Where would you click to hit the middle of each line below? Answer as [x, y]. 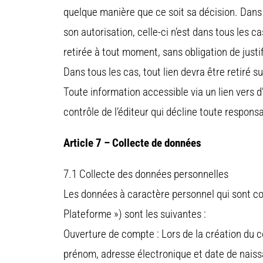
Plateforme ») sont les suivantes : [135, 214]
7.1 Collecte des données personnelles [146, 174]
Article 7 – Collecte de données [132, 143]
